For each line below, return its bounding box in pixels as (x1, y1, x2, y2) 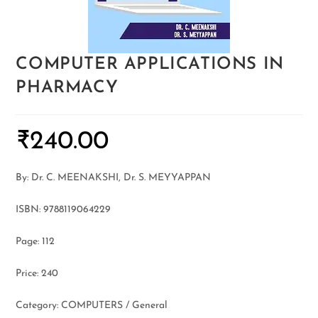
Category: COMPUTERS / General (16, 300, 168, 311)
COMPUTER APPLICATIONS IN (16, 56, 284, 73)
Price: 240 (16, 268, 59, 279)
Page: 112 (16, 236, 55, 247)
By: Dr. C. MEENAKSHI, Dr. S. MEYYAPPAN (16, 172, 212, 183)
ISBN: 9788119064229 (16, 204, 111, 215)
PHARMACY (16, 79, 119, 97)
